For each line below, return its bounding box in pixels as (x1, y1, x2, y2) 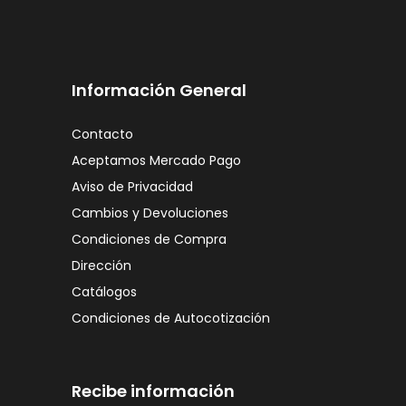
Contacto (72, 124, 133, 143)
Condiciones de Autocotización (72, 308, 270, 327)
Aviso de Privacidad (72, 177, 193, 196)
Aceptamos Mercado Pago (72, 150, 241, 169)
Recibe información (72, 379, 235, 402)
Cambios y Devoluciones (72, 203, 228, 222)
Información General (72, 78, 246, 101)
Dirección (72, 256, 131, 275)
